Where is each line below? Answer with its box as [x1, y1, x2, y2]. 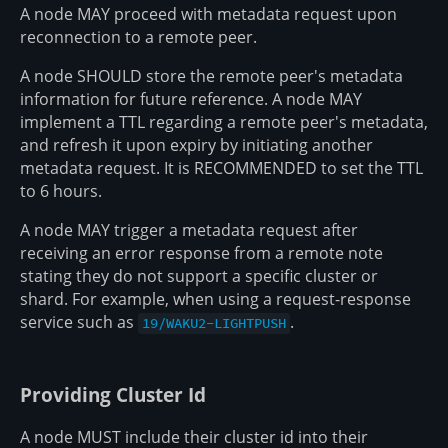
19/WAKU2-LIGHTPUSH [142, 314, 287, 333]
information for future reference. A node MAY [20, 88, 362, 111]
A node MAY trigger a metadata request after [20, 219, 358, 242]
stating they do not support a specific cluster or [20, 265, 378, 288]
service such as [20, 311, 138, 334]
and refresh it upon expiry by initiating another [20, 134, 373, 157]
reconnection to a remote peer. [20, 26, 257, 49]
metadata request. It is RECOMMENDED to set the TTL [20, 157, 423, 180]
